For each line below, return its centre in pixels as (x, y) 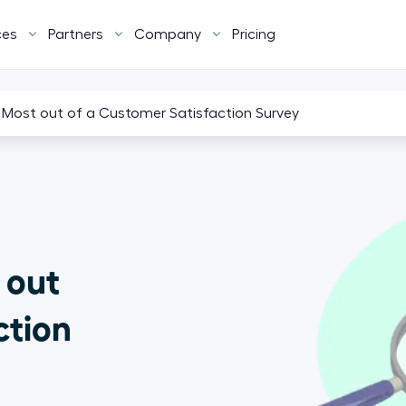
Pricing (254, 34)
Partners (76, 34)
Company (168, 34)
